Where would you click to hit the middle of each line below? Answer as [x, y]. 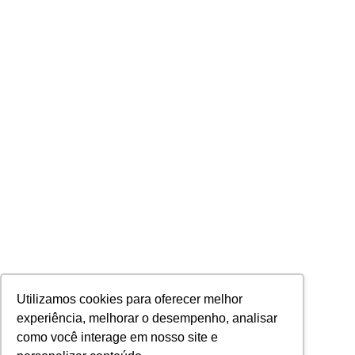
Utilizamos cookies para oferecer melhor [130, 300]
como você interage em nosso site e [118, 338]
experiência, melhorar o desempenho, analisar [147, 319]
